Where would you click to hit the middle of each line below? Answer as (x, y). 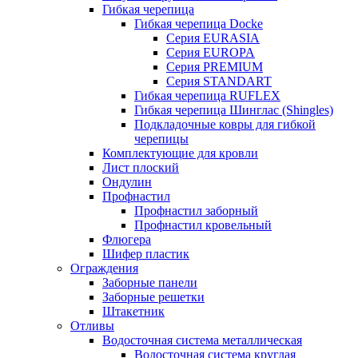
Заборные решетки (153, 296)
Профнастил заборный (196, 210)
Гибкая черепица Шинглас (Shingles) (234, 109)
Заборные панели (150, 282)
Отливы (92, 325)
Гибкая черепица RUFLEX (207, 95)
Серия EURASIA (213, 38)
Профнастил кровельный (203, 225)
